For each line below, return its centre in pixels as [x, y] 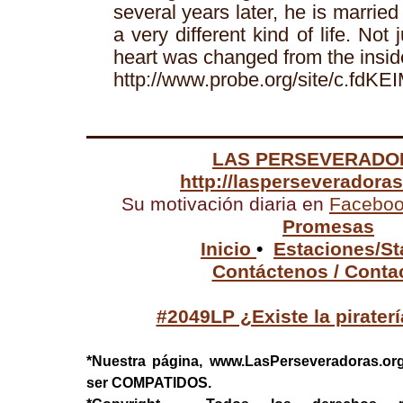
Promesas [328, 227]
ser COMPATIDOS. [148, 382]
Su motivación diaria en [223, 204]
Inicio [228, 249]
